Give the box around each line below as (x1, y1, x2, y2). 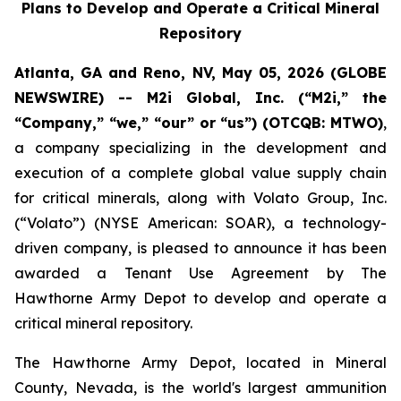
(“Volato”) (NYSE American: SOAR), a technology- (14, 214, 387, 232)
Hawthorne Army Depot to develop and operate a (14, 289, 387, 307)
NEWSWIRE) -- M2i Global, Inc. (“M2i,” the (14, 89, 387, 107)
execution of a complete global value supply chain (14, 164, 387, 182)
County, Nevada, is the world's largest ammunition (14, 379, 387, 397)
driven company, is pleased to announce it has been (14, 239, 387, 257)
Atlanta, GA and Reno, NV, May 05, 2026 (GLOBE (14, 64, 387, 81)
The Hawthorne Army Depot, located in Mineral (14, 354, 387, 371)
